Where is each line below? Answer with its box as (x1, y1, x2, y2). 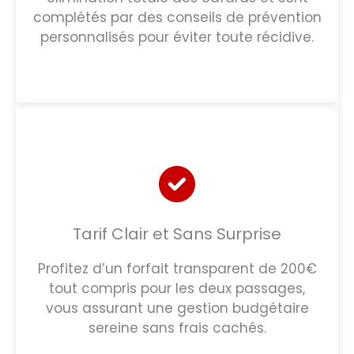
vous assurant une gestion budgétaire (45, 298, 309, 318)
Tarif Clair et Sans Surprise (73, 222, 281, 245)
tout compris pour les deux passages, (49, 278, 305, 298)
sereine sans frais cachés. (88, 318, 266, 337)
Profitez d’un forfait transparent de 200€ (37, 258, 317, 278)
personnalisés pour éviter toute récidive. (40, 27, 314, 47)
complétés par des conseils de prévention (32, 7, 322, 27)
